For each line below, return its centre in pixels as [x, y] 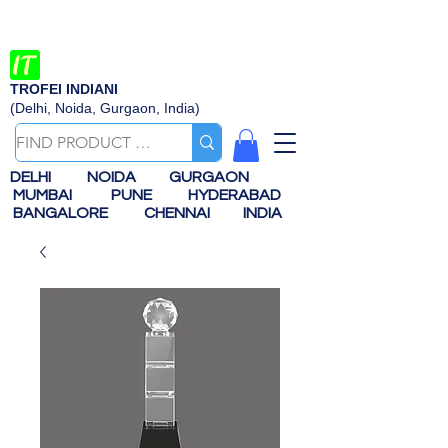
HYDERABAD [242, 195]
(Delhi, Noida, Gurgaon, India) [105, 108]
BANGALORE [65, 213]
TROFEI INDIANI [64, 89]
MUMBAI [45, 195]
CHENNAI [178, 213]
